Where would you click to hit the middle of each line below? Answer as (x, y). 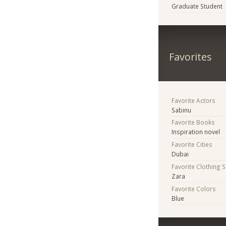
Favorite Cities (192, 145)
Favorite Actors (194, 100)
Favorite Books (193, 122)
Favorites (190, 56)
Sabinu (182, 110)
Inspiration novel (196, 132)
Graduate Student (197, 6)
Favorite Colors (194, 188)
